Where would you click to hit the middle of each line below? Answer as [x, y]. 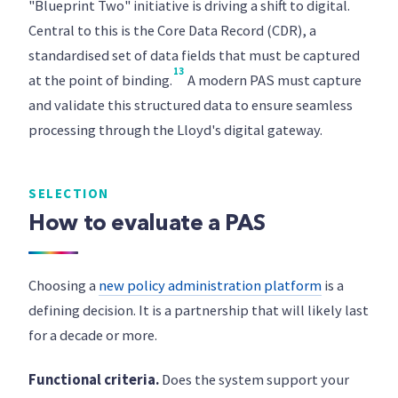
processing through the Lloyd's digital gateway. [175, 130]
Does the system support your [254, 380]
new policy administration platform [210, 286]
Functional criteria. [94, 380]
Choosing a [64, 286]
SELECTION [69, 193]
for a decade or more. [93, 335]
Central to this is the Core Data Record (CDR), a [172, 31]
